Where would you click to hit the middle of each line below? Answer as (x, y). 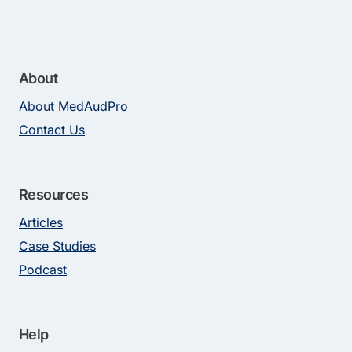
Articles (41, 222)
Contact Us (52, 130)
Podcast (43, 269)
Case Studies (57, 246)
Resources (54, 194)
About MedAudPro (73, 106)
